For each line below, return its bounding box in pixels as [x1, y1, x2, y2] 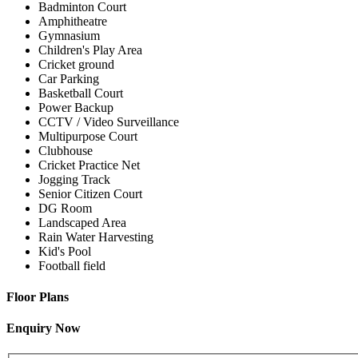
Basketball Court [38, 86, 123, 100]
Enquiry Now [6, 321, 81, 336]
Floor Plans [6, 290, 69, 304]
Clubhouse [38, 143, 93, 157]
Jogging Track [38, 172, 110, 186]
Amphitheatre [38, 14, 107, 28]
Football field [38, 258, 105, 272]
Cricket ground [38, 57, 114, 71]
